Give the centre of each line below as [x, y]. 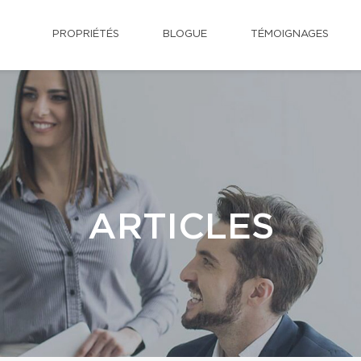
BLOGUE [185, 34]
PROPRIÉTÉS [86, 34]
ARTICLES [180, 228]
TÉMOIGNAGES [290, 34]
